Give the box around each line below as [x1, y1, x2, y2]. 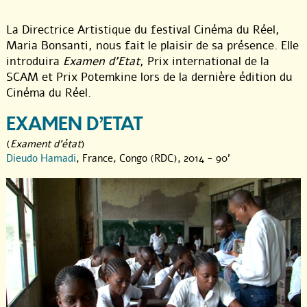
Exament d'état [10, 136, 81, 151]
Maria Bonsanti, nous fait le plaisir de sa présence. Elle [6, 37, 299, 53]
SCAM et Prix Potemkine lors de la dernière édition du [6, 69, 293, 85]
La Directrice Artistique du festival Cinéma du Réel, [6, 21, 280, 38]
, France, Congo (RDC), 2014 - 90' [76, 151, 230, 165]
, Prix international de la [140, 53, 269, 69]
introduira [6, 53, 63, 69]
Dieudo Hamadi [6, 151, 76, 165]
